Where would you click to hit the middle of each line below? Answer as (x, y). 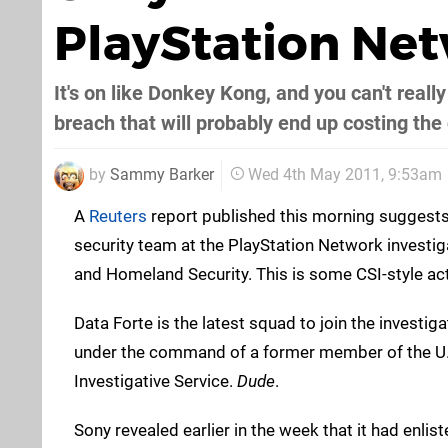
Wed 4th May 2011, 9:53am (345, 175)
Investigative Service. (155, 380)
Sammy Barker (162, 174)
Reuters (118, 215)
